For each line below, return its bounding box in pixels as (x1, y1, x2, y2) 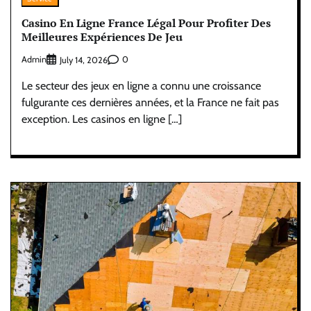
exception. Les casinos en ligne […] (22, 112, 182, 126)
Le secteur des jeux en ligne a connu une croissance (22, 78, 261, 92)
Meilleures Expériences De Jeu (22, 29, 183, 45)
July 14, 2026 (60, 54, 108, 65)
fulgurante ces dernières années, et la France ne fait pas (22, 95, 279, 109)
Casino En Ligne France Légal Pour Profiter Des (22, 15, 271, 31)
